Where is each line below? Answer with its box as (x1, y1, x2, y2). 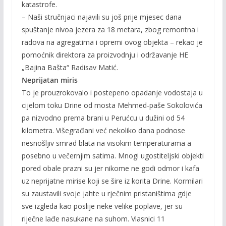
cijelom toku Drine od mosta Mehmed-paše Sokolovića (21, 100, 202, 110)
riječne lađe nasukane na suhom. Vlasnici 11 (21, 214, 165, 223)
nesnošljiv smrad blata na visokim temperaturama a (21, 138, 191, 148)
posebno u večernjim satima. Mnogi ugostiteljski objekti (21, 151, 204, 160)
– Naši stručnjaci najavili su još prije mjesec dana (21, 12, 182, 22)
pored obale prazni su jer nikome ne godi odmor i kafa (21, 163, 199, 173)
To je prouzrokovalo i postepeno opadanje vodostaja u (21, 88, 203, 97)
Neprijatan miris (21, 75, 78, 85)
